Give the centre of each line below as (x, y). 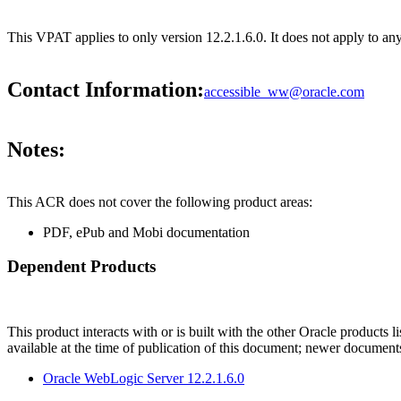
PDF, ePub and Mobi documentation (146, 232)
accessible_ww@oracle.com (284, 92)
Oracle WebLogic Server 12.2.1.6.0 (144, 379)
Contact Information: (106, 90)
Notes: (36, 149)
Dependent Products (81, 267)
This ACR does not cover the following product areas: (160, 201)
